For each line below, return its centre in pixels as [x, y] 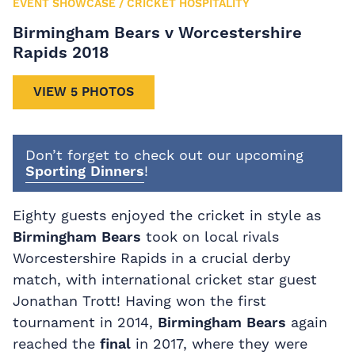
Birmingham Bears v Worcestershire [157, 32]
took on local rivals [210, 236]
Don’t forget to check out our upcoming [164, 155]
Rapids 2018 [61, 52]
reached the [56, 343]
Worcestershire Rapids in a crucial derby [152, 258]
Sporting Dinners [85, 170]
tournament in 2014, [85, 322]
